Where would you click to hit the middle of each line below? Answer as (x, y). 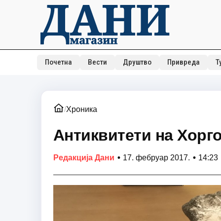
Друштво (137, 62)
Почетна (58, 62)
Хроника (81, 109)
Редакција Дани (84, 157)
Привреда (183, 62)
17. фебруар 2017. (156, 157)
